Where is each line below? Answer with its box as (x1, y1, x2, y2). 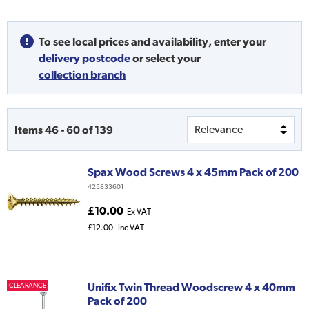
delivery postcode (39, 52, 130, 65)
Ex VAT (127, 207, 151, 217)
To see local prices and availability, (39, 35, 212, 48)
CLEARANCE (9, 281, 46, 290)
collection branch (39, 68, 126, 81)
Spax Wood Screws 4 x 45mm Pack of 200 (88, 166, 299, 179)
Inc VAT (118, 223, 144, 233)
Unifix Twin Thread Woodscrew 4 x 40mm (88, 281, 295, 294)
